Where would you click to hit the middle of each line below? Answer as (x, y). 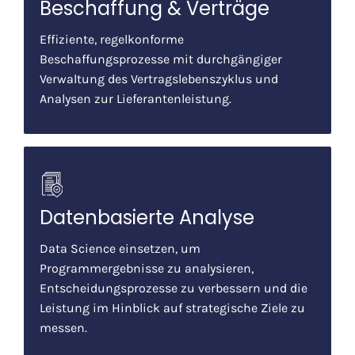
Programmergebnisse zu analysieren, (147, 268)
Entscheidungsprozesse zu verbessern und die (174, 288)
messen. (63, 327)
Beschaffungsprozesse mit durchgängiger (161, 59)
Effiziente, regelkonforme (112, 39)
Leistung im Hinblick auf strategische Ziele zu (172, 307)
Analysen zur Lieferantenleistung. (136, 98)
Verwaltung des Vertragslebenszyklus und (159, 78)
